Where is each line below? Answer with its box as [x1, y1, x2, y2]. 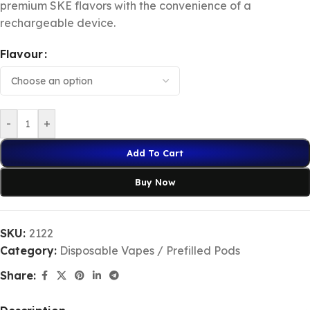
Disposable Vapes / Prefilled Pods [60, 243, 240, 257]
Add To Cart [127, 147, 183, 158]
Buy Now [134, 176, 176, 188]
